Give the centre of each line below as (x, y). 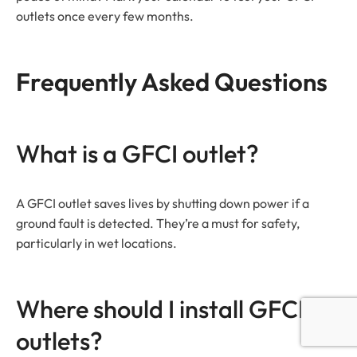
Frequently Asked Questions (172, 82)
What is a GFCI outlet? (137, 154)
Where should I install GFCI (160, 309)
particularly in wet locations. (96, 243)
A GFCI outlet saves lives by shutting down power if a (163, 204)
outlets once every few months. (105, 16)
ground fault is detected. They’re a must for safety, (158, 224)
